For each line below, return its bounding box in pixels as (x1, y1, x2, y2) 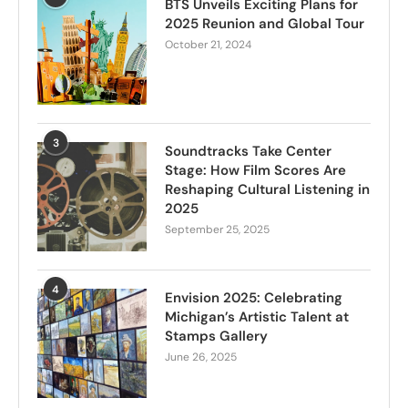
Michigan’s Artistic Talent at (165, 308, 349, 327)
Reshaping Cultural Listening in (165, 180, 370, 199)
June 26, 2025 (165, 350, 237, 365)
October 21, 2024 (165, 37, 251, 53)
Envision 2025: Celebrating (165, 289, 342, 308)
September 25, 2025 (165, 222, 270, 238)
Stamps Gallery (165, 327, 268, 346)
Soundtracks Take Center (165, 142, 331, 161)
